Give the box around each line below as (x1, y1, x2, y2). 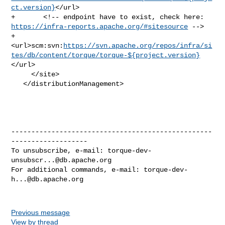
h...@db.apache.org (11, 175, 84, 183)
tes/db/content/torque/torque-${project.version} (11, 51, 200, 59)
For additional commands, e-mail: (11, 165, 144, 174)
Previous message (11, 208, 70, 216)
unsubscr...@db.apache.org (11, 156, 112, 164)
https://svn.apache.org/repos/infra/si (63, 41, 212, 50)
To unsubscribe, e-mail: (11, 146, 108, 155)
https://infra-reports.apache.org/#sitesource (11, 22, 188, 31)
